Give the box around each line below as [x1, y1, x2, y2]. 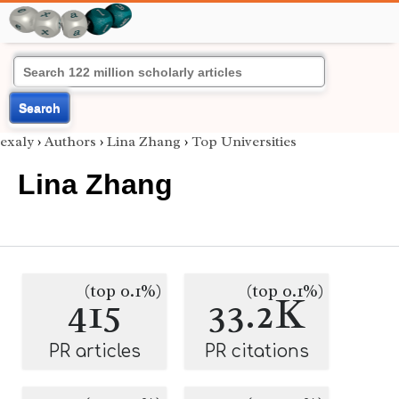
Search [19, 101, 61, 115]
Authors [45, 133, 96, 151]
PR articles [48, 342, 141, 361]
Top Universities [191, 133, 297, 151]
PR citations [204, 342, 309, 361]
